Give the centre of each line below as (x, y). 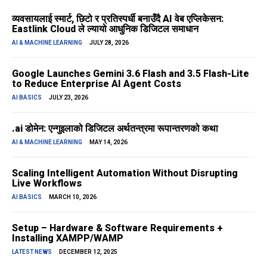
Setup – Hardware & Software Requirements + (117, 228)
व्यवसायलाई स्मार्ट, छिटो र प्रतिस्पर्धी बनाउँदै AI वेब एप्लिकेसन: (118, 19)
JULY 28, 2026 (109, 43)
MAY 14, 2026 (108, 142)
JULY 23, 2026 (69, 98)
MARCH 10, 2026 (73, 197)
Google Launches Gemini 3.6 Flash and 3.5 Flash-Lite (131, 74)
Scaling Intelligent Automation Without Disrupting (125, 173)
